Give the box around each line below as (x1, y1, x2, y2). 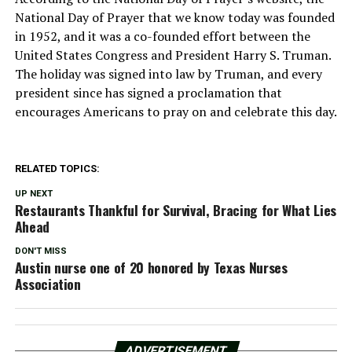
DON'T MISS (14, 245, 67, 256)
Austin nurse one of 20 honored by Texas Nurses (14, 256, 288, 277)
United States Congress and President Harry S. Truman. (14, 46, 331, 64)
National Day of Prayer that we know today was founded (14, 8, 335, 26)
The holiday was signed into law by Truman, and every (14, 64, 322, 82)
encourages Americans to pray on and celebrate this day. (14, 102, 337, 120)
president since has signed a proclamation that (14, 83, 282, 101)
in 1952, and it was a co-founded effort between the (14, 27, 310, 45)
